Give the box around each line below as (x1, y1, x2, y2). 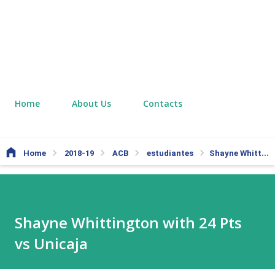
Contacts (143, 98, 182, 109)
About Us (72, 98, 111, 109)
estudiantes (147, 149, 195, 158)
